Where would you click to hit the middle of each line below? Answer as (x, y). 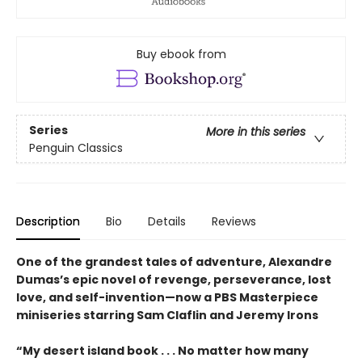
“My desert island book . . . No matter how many (162, 351)
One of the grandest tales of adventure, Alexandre (174, 262)
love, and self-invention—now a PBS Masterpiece (167, 298)
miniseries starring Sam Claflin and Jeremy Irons (167, 316)
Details (167, 222)
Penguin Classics (76, 147)
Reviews (234, 222)
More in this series (256, 131)
